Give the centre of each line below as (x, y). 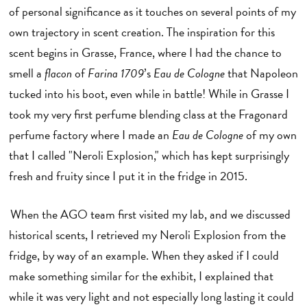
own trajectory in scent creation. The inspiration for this (142, 32)
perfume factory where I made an (90, 134)
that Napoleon (261, 73)
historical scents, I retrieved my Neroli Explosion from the (147, 235)
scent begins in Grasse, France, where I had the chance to (145, 52)
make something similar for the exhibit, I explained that (141, 276)
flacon (57, 73)
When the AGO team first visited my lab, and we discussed (149, 214)
